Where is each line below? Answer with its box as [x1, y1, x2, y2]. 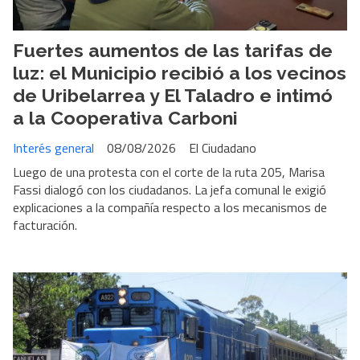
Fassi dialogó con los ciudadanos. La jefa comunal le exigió [13, 179, 326, 199]
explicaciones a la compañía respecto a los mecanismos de [13, 197, 327, 217]
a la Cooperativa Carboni [13, 107, 238, 129]
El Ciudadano [189, 137, 256, 157]
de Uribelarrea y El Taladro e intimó [13, 84, 333, 107]
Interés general [13, 137, 94, 157]
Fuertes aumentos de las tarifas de [13, 39, 333, 62]
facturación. [13, 215, 77, 235]
